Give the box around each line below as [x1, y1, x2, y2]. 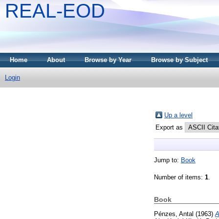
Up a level [164, 111, 193, 119]
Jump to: [154, 156, 181, 164]
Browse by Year [85, 56, 131, 64]
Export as [155, 123, 185, 131]
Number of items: [154, 173, 205, 181]
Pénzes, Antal [154, 210, 194, 218]
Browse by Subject [151, 56, 208, 64]
